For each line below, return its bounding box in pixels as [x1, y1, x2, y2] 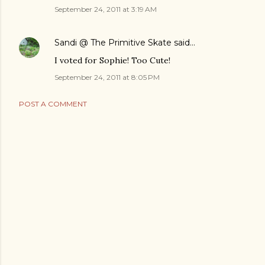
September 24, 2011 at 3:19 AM [54, 5, 157, 14]
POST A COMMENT [19, 99, 87, 109]
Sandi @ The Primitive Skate [54, 37, 172, 49]
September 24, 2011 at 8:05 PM [54, 73, 160, 82]
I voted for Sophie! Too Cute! [54, 55, 170, 66]
